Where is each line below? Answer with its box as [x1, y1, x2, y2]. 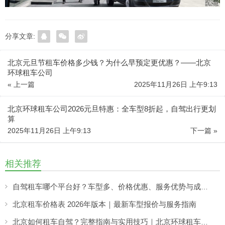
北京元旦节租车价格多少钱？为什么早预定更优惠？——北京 [8, 58, 211, 67]
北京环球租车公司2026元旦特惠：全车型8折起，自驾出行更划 [8, 104, 216, 113]
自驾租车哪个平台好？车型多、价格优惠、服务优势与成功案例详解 [201, 182, 208, 191]
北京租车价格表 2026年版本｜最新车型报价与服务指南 [13, 199, 196, 208]
